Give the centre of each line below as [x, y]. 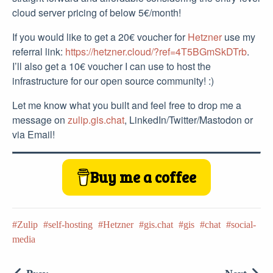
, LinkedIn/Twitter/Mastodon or [189, 119]
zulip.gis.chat [96, 119]
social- [243, 224]
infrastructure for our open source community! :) [113, 80]
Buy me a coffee [144, 177]
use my [239, 37]
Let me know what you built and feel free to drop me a [127, 105]
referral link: [39, 51]
